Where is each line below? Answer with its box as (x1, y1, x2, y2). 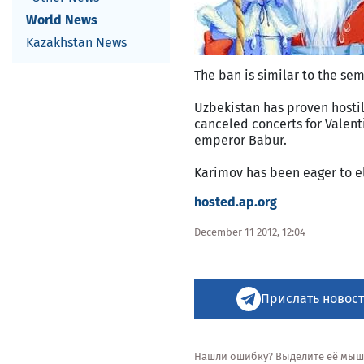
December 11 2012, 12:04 (194, 226, 305, 238)
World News (26, 12, 97, 28)
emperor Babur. (194, 132, 287, 148)
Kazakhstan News (26, 35, 127, 50)
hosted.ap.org (194, 194, 277, 210)
